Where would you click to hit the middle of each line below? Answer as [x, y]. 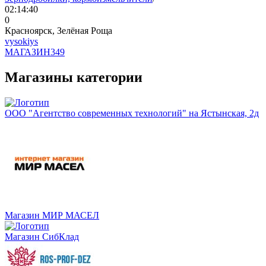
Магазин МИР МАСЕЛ [52, 215]
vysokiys [21, 41]
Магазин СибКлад [42, 236]
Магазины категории [74, 77]
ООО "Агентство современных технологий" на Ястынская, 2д [132, 113]
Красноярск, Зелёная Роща [58, 30]
